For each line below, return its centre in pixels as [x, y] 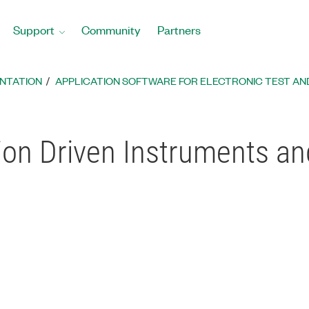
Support [34, 30]
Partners [179, 30]
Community [111, 30]
